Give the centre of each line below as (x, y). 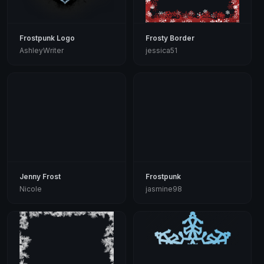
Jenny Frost (40, 176)
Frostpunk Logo (47, 38)
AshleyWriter (42, 50)
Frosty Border (170, 38)
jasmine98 (164, 189)
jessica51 (161, 50)
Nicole (31, 189)
